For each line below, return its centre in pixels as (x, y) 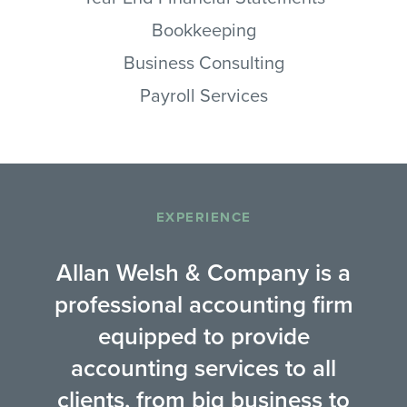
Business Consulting (203, 63)
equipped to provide (203, 336)
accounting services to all (203, 368)
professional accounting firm (203, 304)
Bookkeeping (203, 30)
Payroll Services (203, 96)
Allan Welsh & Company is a (203, 273)
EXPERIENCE (203, 217)
